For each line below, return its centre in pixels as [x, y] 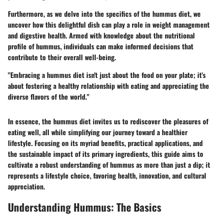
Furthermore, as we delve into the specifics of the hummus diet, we [104, 14]
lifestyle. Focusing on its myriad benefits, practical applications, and [105, 143]
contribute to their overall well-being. [62, 57]
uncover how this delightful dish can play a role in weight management [109, 24]
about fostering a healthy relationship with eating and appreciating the [109, 86]
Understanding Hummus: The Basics [85, 207]
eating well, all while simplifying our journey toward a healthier [98, 132]
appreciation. [26, 186]
